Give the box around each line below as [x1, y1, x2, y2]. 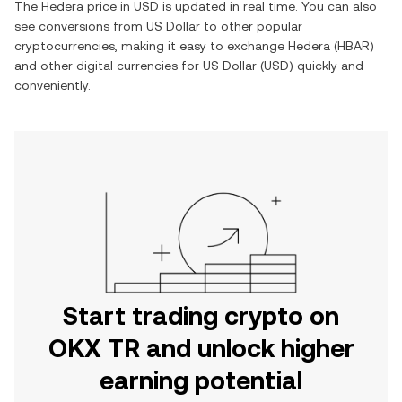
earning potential [100, 366, 302, 395]
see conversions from [14, 19, 146, 33]
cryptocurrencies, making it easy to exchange [14, 39, 288, 53]
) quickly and [289, 58, 363, 73]
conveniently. [14, 78, 91, 92]
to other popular [200, 19, 302, 33]
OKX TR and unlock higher [48, 334, 354, 363]
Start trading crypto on [63, 301, 339, 330]
